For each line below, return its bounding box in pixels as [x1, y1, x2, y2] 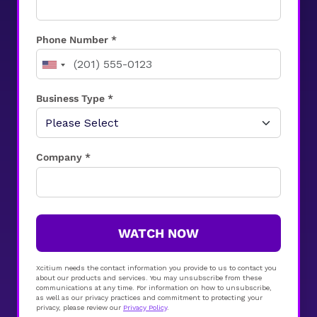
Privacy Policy [123, 303, 167, 311]
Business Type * [36, 93, 113, 105]
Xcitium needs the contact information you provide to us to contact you [36, 263, 277, 272]
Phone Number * [36, 34, 117, 45]
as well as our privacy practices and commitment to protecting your [36, 293, 263, 301]
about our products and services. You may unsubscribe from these [36, 273, 262, 282]
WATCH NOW [118, 225, 199, 241]
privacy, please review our [36, 303, 123, 311]
